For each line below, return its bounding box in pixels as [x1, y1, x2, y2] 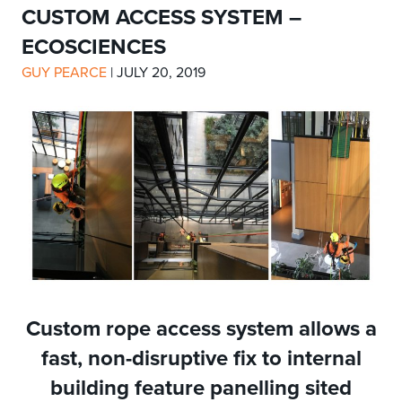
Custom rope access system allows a [25, 316, 377, 343]
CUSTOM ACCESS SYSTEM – [22, 4, 301, 31]
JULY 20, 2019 [117, 64, 205, 83]
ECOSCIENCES [22, 34, 166, 61]
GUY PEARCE [22, 64, 107, 83]
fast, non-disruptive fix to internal [40, 345, 362, 372]
